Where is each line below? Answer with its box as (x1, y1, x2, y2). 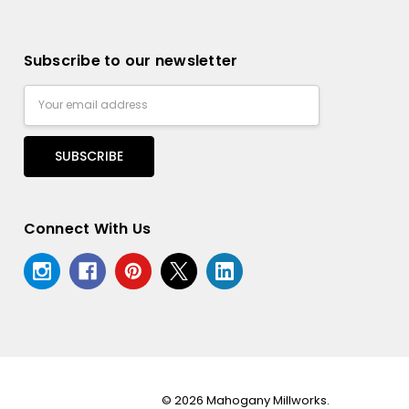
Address (23, 106, 74, 125)
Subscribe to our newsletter (23, 50, 238, 72)
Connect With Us (23, 218, 152, 240)
